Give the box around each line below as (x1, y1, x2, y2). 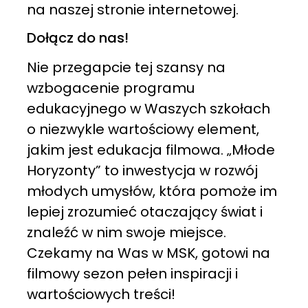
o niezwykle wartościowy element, (26, 120, 259, 140)
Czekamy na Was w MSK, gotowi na (26, 243, 270, 263)
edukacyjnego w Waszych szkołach (26, 99, 270, 119)
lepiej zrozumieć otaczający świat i (26, 202, 263, 222)
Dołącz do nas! (26, 28, 129, 48)
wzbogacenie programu (26, 78, 195, 98)
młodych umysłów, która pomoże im (26, 181, 277, 201)
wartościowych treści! (26, 285, 175, 305)
